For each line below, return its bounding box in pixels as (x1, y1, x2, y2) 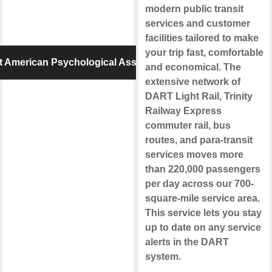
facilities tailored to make (144, 33, 259, 44)
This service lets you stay (144, 208, 262, 219)
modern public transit (144, 4, 243, 15)
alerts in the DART (144, 237, 229, 248)
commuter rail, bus (144, 120, 231, 131)
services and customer (144, 18, 250, 29)
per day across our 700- (144, 178, 254, 189)
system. (144, 251, 181, 262)
